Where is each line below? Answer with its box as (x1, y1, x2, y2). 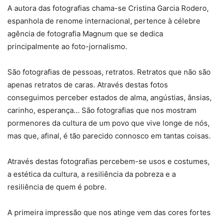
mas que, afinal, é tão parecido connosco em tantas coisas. (7, 131, 211, 141)
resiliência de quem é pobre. (7, 182, 107, 192)
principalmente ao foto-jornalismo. (7, 42, 127, 52)
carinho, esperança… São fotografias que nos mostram (7, 106, 196, 115)
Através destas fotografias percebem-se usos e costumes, (7, 157, 210, 166)
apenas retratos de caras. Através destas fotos (7, 80, 168, 90)
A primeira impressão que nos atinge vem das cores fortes (7, 208, 211, 218)
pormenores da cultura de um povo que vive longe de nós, (7, 118, 210, 128)
